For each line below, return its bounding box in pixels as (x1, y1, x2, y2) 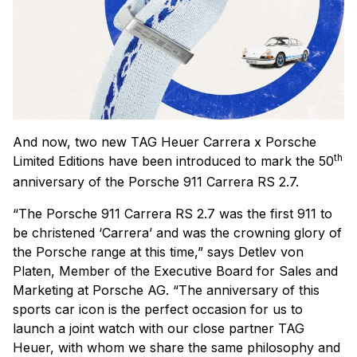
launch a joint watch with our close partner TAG (13, 320, 304, 336)
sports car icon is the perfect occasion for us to (13, 300, 303, 317)
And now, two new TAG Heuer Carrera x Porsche (13, 133, 316, 150)
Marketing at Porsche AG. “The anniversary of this (13, 281, 320, 298)
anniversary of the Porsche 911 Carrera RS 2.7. (13, 173, 299, 190)
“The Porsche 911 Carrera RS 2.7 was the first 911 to (13, 205, 332, 222)
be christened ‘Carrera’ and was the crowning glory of (13, 224, 342, 241)
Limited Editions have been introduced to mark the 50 (13, 152, 334, 169)
